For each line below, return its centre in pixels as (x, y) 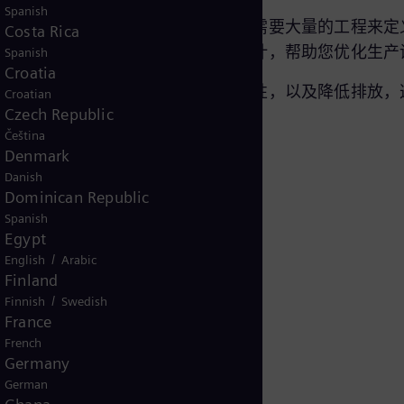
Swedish (84, 301)
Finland (32, 280)
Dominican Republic (77, 197)
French (23, 343)
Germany (37, 363)
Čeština (25, 135)
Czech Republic (59, 114)
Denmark (37, 156)
